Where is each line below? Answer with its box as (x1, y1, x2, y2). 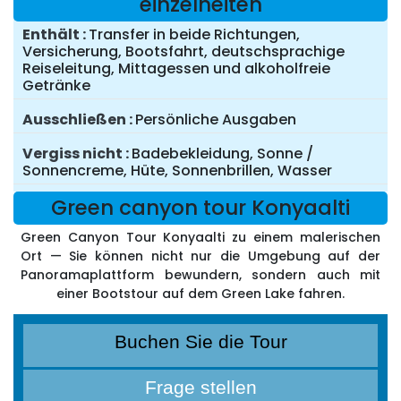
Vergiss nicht (22, 143, 123, 165)
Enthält (22, 24, 80, 46)
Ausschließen (22, 109, 126, 131)
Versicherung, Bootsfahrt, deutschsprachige (22, 41, 345, 63)
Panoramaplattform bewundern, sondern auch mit (21, 266, 380, 285)
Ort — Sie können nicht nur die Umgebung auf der (21, 247, 380, 266)
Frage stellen (144, 377, 257, 398)
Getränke (22, 75, 90, 97)
